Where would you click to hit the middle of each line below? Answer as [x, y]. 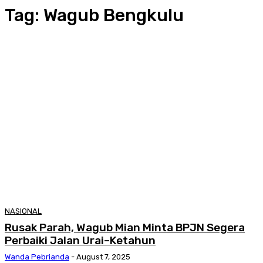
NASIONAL [23, 211]
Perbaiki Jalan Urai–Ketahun [80, 241]
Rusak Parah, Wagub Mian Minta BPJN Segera [125, 228]
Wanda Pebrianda [37, 257]
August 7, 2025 [103, 257]
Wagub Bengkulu [114, 15]
